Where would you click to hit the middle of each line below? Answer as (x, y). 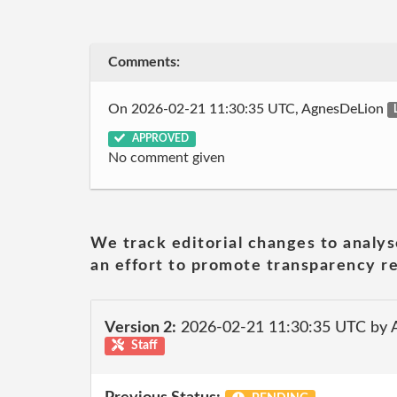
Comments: (144, 62)
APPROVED (160, 138)
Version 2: (140, 328)
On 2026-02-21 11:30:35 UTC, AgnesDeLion (248, 109)
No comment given (167, 158)
